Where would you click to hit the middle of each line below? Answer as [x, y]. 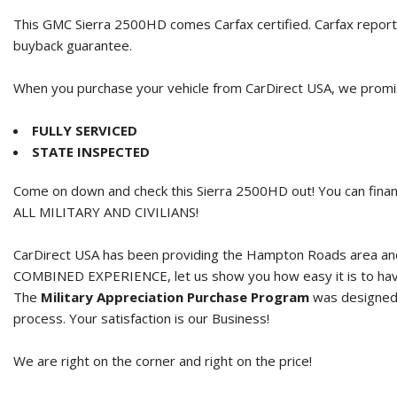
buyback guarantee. [73, 45]
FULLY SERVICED [85, 130]
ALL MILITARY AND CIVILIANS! [106, 211]
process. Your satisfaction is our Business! [141, 318]
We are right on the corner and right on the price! [163, 360]
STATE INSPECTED [91, 151]
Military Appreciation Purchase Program [175, 296]
